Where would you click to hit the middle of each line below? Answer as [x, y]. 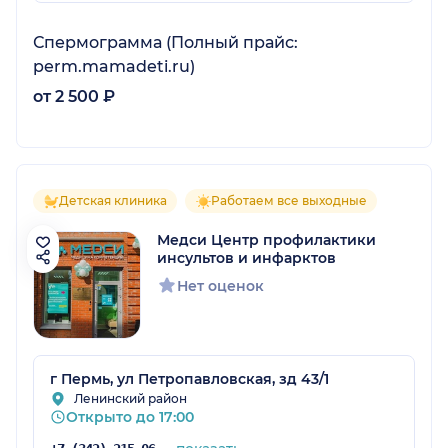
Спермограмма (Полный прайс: [165, 43]
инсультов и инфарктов [246, 258]
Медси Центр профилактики [266, 240]
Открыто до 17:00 [130, 417]
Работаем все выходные [289, 201]
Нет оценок [220, 286]
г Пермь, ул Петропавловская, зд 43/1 [189, 379]
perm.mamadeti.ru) [114, 67]
